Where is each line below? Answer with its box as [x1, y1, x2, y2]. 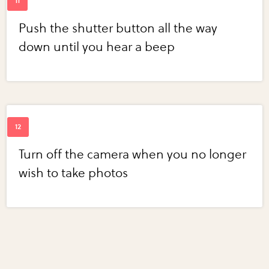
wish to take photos [19, 165, 128, 181]
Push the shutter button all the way [19, 20, 218, 36]
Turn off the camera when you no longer [19, 147, 247, 162]
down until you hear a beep [19, 39, 175, 55]
